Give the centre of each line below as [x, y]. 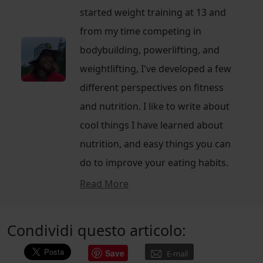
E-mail [177, 253]
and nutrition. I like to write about [155, 106]
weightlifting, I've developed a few [156, 68]
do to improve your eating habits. [154, 162]
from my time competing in [141, 31]
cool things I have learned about [151, 125]
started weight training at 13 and [153, 12]
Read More [104, 183]
